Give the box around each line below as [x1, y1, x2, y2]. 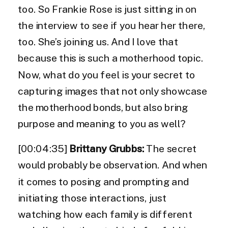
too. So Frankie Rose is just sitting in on [18, 4, 197, 15]
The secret [146, 143, 197, 155]
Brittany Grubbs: [69, 143, 146, 155]
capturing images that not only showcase [18, 85, 208, 97]
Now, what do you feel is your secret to [18, 69, 195, 81]
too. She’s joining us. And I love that [18, 36, 178, 48]
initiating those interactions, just [18, 192, 167, 204]
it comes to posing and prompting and [18, 176, 189, 188]
